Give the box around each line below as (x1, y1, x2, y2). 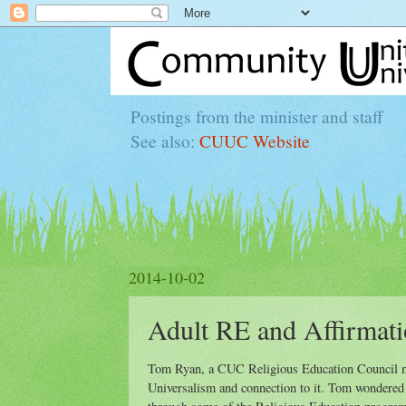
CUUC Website (199, 129, 310, 152)
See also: (130, 129, 199, 152)
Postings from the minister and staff (130, 104, 383, 128)
